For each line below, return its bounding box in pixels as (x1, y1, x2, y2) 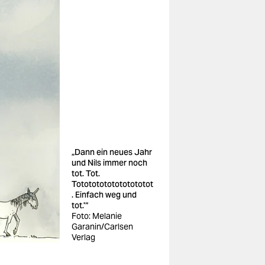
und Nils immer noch (72, 157, 147, 168)
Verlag (72, 232, 95, 243)
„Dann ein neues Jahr (72, 147, 152, 157)
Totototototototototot (72, 179, 153, 189)
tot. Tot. (72, 168, 100, 179)
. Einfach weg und (72, 189, 137, 200)
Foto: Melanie (72, 211, 122, 221)
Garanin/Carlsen (72, 221, 133, 232)
